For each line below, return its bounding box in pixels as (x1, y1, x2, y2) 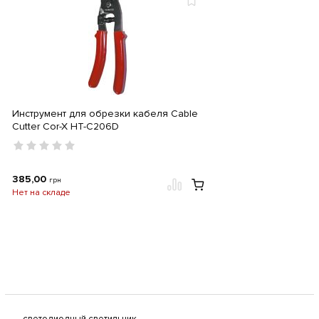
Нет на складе (12, 187, 70, 198)
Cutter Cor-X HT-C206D (12, 120, 119, 132)
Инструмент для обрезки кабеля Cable (12, 108, 198, 120)
